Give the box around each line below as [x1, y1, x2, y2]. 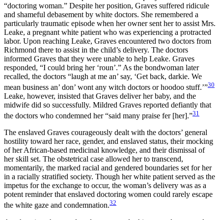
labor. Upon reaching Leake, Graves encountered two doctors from [4, 36, 211, 45]
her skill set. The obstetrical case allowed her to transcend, [4, 155, 183, 164]
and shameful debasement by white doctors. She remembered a [4, 10, 198, 19]
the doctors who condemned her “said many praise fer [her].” [4, 111, 192, 120]
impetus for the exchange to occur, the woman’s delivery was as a [4, 181, 206, 190]
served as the [175, 172, 215, 181]
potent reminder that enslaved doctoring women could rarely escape [4, 190, 213, 199]
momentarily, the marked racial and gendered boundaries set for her [4, 164, 212, 172]
